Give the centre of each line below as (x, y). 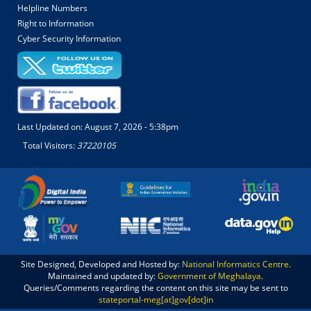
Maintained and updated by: (103, 276)
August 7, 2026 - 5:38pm (132, 126)
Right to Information (56, 23)
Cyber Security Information (69, 38)
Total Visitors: (50, 145)
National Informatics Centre (235, 264)
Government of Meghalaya (209, 276)
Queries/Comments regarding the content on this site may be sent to (155, 287)
